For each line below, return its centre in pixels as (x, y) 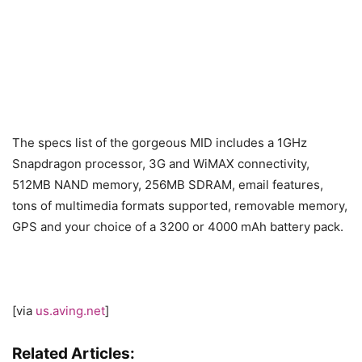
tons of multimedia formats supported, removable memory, (180, 206)
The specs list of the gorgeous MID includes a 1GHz (160, 143)
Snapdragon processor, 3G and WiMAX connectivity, (161, 164)
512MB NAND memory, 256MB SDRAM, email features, (168, 185)
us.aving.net (70, 311)
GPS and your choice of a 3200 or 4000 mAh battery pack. (178, 227)
